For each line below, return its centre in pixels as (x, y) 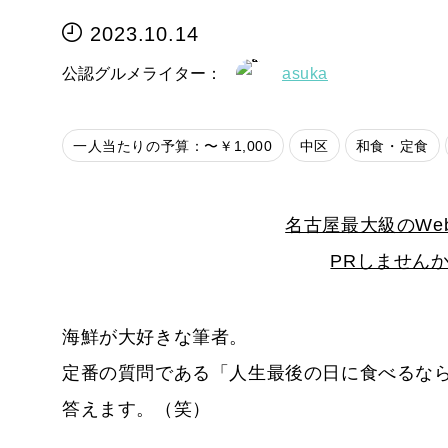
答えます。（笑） (136, 409)
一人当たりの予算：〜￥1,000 (173, 145)
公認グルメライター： (142, 73)
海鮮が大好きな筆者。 (155, 337)
